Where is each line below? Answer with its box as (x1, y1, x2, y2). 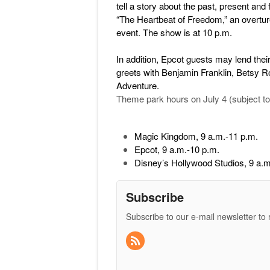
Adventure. (116, 79, 159, 92)
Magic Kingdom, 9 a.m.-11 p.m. (134, 130, 258, 142)
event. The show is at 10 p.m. (116, 26, 232, 39)
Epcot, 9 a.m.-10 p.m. (134, 143, 219, 155)
